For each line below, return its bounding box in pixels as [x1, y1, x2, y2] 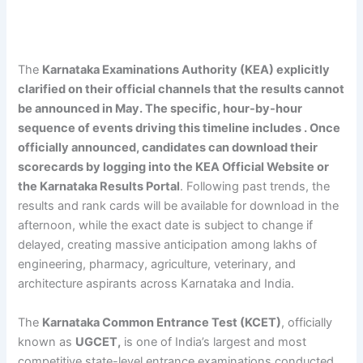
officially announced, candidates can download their [18, 140, 318, 156]
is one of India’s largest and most [121, 334, 307, 349]
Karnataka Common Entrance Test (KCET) [42, 314, 282, 330]
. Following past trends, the [180, 179, 331, 194]
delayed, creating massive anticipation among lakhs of [18, 237, 318, 253]
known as [18, 334, 76, 349]
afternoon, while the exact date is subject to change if [18, 218, 314, 233]
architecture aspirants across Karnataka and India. [18, 276, 295, 292]
